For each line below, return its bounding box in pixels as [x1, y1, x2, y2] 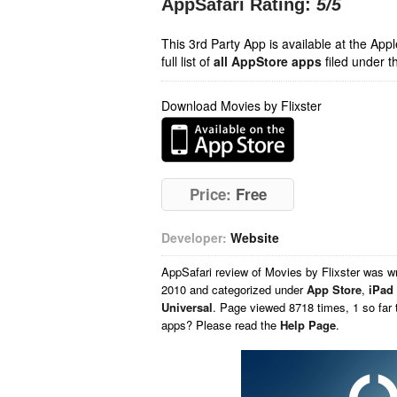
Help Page [280, 316, 336, 333]
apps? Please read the [161, 316, 280, 333]
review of [215, 263, 265, 280]
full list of [161, 52, 214, 70]
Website [230, 229, 279, 246]
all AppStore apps [214, 52, 322, 70]
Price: [189, 183, 231, 205]
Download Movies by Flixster [161, 97, 322, 114]
